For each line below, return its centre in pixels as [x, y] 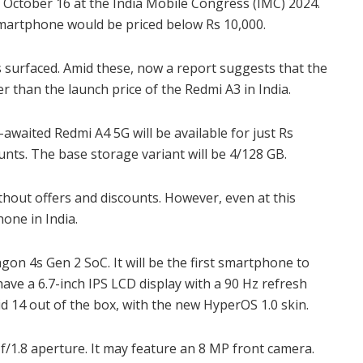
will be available [180, 133]
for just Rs [262, 133]
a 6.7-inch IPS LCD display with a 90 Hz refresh [167, 284]
